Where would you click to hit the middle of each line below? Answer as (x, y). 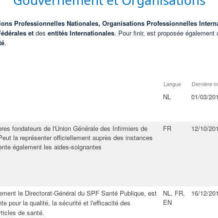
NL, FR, (174, 193)
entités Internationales (80, 33)
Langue (172, 84)
